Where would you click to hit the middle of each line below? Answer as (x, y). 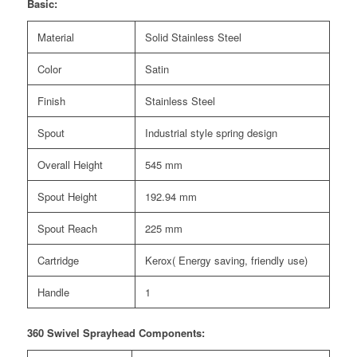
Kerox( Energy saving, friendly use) (226, 261)
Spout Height (67, 197)
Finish (51, 101)
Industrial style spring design (211, 133)
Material (55, 37)
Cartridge (58, 261)
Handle (53, 292)
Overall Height (70, 165)
